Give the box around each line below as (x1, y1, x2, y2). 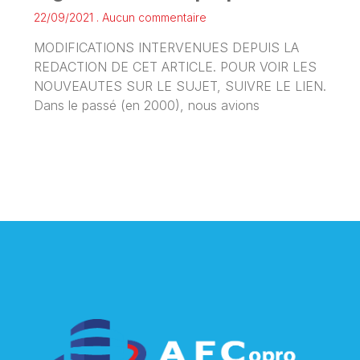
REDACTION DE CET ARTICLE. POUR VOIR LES (34, 58, 317, 75)
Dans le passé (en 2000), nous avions (34, 96, 260, 113)
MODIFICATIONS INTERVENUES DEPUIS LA (34, 39, 299, 55)
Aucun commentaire (99, 10, 207, 24)
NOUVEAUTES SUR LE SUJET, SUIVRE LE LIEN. (34, 77, 326, 94)
